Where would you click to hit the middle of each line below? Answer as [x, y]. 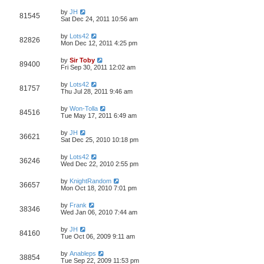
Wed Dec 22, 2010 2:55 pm [100, 164]
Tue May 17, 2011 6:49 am [99, 115]
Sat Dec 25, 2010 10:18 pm [100, 140]
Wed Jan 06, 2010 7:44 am [99, 212]
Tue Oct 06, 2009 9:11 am [98, 236]
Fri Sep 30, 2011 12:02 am [98, 67]
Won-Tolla [84, 108]
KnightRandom [90, 181]
